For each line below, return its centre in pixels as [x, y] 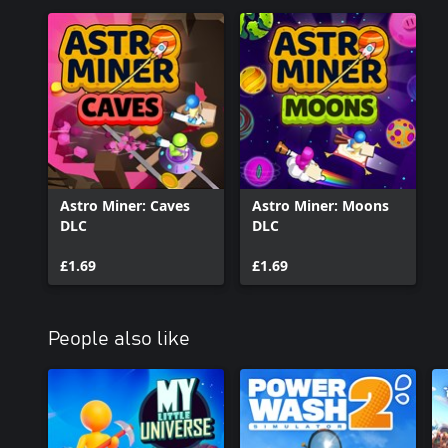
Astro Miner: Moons [320, 205]
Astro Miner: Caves [125, 205]
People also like [119, 339]
